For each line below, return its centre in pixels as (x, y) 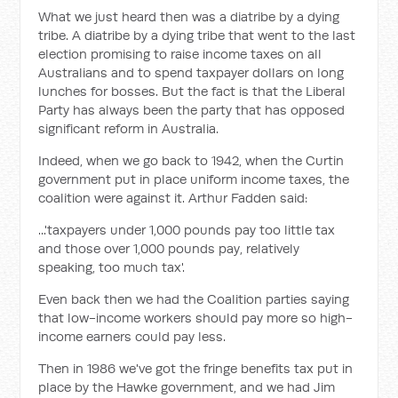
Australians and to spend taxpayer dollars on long (191, 72)
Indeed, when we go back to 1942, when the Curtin (191, 160)
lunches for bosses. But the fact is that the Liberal (192, 91)
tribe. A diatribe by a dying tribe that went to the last (197, 35)
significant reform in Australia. (129, 128)
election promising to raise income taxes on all (180, 54)
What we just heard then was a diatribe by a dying (189, 16)
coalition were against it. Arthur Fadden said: (173, 198)
